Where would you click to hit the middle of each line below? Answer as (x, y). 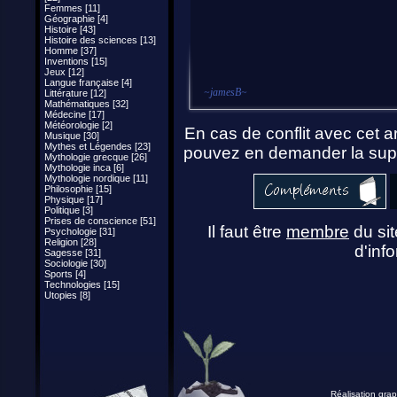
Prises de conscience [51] (100, 221)
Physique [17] (74, 199)
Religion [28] (70, 242)
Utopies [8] (67, 295)
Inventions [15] (76, 61)
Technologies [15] (82, 284)
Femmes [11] (72, 8)
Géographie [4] (76, 19)
